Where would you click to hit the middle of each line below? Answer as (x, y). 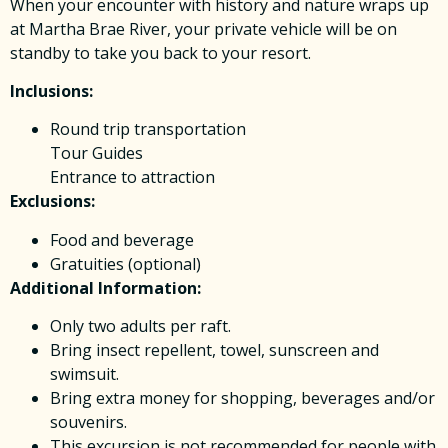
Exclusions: (52, 201)
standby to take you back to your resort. (160, 52)
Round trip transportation (148, 129)
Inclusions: (51, 91)
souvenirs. (88, 422)
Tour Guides (96, 153)
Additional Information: (107, 287)
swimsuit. (84, 374)
